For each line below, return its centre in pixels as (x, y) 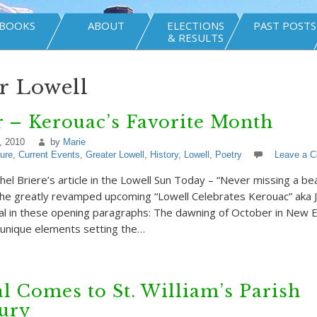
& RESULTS (195, 38)
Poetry (228, 155)
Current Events (49, 155)
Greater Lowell (115, 155)
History (164, 155)
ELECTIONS (195, 25)
